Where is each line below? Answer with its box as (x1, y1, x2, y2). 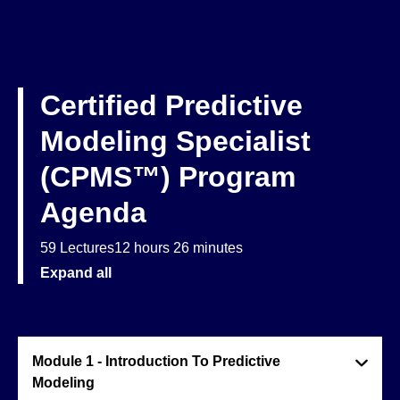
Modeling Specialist (40, 125, 311, 157)
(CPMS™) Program (40, 161, 296, 193)
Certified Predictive (40, 89, 303, 121)
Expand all (40, 265, 112, 280)
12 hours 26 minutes (114, 240, 243, 255)
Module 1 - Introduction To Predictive (32, 354, 280, 369)
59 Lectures (40, 240, 114, 255)
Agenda (40, 196, 146, 229)
